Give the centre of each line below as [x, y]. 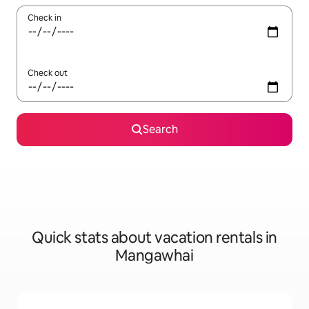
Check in [44, 18]
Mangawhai [154, 256]
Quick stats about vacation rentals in [154, 238]
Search [160, 129]
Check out [48, 73]
